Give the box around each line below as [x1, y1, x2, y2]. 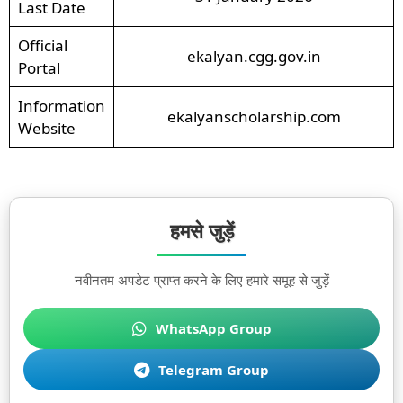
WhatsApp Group [155, 319, 272, 337]
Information [17, 94, 105, 116]
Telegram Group [158, 361, 269, 379]
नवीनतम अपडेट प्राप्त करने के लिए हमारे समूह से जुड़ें [74, 271, 329, 289]
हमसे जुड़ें [169, 217, 234, 244]
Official [17, 34, 67, 56]
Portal [17, 57, 60, 78]
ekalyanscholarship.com [166, 105, 341, 127]
